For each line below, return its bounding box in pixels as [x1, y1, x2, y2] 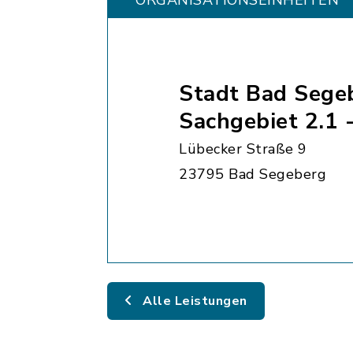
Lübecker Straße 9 [179, 139, 307, 158]
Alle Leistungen [139, 292, 247, 310]
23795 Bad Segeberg [179, 165, 326, 184]
